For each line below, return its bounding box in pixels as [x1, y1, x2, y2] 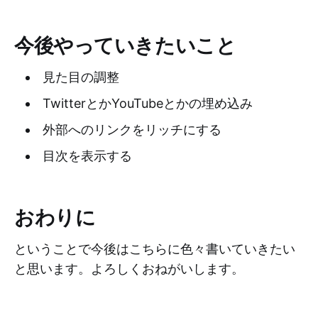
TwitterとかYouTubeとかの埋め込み [42, 96, 253, 111]
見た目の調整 [42, 70, 119, 84]
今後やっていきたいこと [14, 33, 236, 57]
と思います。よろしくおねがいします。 [14, 261, 244, 276]
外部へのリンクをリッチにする [42, 122, 221, 137]
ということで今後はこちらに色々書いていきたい [14, 241, 295, 256]
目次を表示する [42, 148, 132, 163]
